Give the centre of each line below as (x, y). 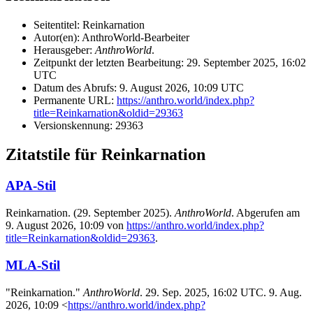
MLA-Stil (33, 265)
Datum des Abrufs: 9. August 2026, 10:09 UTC (139, 87)
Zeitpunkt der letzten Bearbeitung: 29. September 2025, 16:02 (170, 62)
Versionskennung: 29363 (88, 125)
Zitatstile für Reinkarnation (105, 155)
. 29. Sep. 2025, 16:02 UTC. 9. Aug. (221, 292)
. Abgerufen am (265, 213)
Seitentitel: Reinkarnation (89, 24)
